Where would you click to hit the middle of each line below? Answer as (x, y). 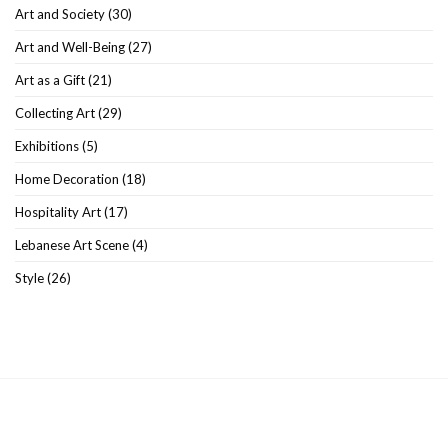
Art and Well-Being (70, 46)
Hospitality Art (58, 211)
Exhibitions (47, 145)
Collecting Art (55, 112)
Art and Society (60, 13)
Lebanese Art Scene (72, 244)
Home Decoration (67, 178)
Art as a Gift (50, 79)
